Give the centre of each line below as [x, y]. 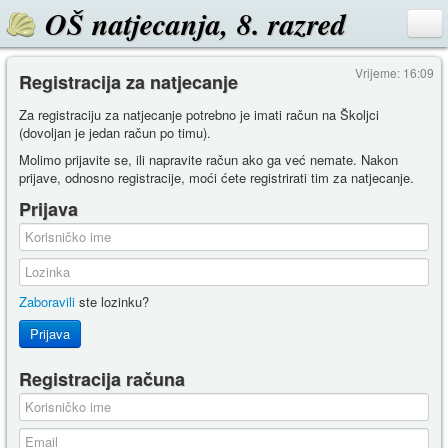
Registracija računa [102, 379]
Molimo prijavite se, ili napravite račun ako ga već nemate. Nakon [208, 159]
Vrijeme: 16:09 [394, 72]
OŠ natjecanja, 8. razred [195, 24]
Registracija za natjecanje [128, 82]
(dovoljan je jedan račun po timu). [115, 132]
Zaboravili [47, 301]
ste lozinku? [112, 301]
